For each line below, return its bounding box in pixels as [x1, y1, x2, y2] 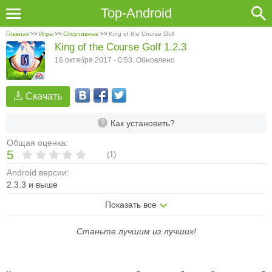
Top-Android [100, 5, 172, 21]
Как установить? [110, 118, 175, 128]
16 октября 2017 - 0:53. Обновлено [55, 56, 175, 64]
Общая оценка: [7, 138, 68, 148]
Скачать [25, 91, 62, 101]
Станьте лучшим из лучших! [76, 226, 196, 236]
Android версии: [7, 168, 69, 177]
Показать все [105, 200, 157, 209]
